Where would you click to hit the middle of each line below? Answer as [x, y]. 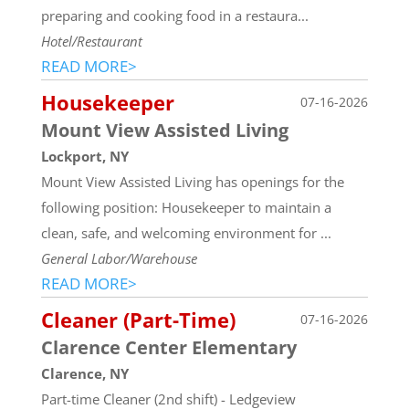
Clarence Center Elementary [168, 347]
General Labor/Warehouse [119, 258]
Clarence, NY [84, 373]
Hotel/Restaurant [91, 41]
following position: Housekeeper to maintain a [186, 207]
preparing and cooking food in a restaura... [174, 15]
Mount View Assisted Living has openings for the [192, 181]
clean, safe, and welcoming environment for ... [186, 232]
